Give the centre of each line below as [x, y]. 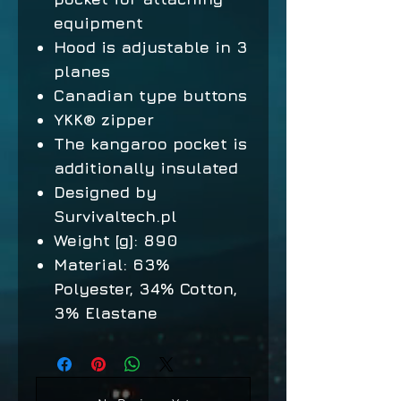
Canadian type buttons [150, 95]
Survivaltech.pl [115, 216]
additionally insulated [146, 168]
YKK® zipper [104, 119]
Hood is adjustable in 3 [151, 47]
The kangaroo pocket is [150, 144]
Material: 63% [112, 264]
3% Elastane [106, 313]
